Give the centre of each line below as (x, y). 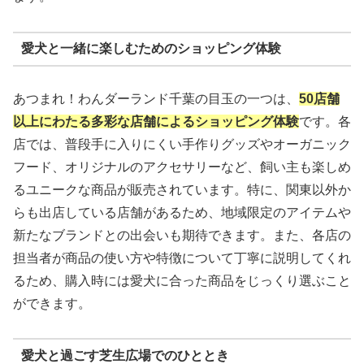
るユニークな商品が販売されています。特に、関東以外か (182, 189)
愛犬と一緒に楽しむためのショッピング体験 (151, 49)
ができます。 (52, 303)
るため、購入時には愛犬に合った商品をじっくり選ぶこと (182, 280)
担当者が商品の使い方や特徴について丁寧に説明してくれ (182, 258)
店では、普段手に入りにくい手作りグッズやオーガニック (182, 144)
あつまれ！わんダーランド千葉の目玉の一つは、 (156, 98)
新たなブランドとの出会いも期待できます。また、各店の (182, 235)
